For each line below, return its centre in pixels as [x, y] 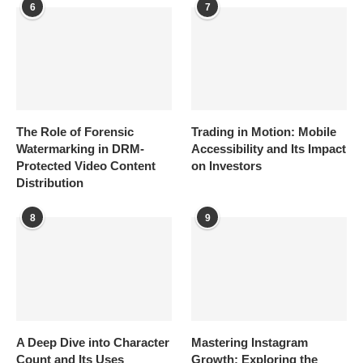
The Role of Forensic [75, 132]
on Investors [227, 166]
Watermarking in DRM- [80, 149]
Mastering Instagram [250, 343]
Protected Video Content [86, 166]
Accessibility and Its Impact [269, 149]
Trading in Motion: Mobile [264, 132]
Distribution [50, 183]
